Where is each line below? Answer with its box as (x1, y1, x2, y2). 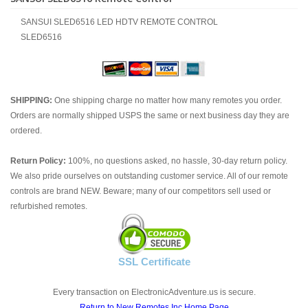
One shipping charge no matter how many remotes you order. (52, 96, 282, 105)
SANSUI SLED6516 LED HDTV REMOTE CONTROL (21, 17, 218, 27)
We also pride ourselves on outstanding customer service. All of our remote (10, 171, 288, 181)
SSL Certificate (118, 256, 190, 267)
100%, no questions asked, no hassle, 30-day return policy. (66, 156, 287, 166)
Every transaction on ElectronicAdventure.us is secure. (52, 287, 256, 297)
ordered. (10, 126, 42, 135)
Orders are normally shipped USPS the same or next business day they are (10, 111, 289, 120)
